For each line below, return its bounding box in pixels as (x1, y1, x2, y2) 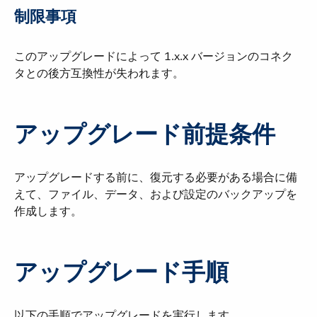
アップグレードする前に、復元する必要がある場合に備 (14, 170, 297, 185)
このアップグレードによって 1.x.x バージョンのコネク (14, 49, 293, 64)
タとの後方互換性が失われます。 (14, 66, 184, 81)
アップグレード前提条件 (14, 119, 275, 149)
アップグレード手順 (14, 257, 229, 287)
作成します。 (14, 204, 82, 219)
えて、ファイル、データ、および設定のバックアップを (14, 187, 297, 202)
